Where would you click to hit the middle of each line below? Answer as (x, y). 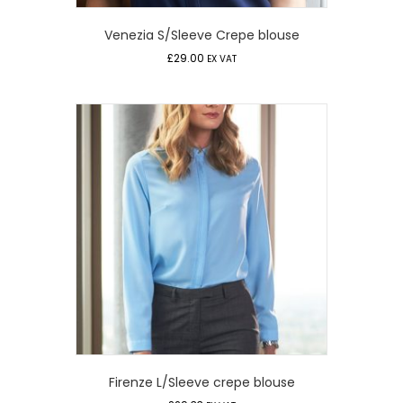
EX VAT (221, 59)
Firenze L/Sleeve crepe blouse (201, 382)
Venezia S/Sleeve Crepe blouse (201, 36)
